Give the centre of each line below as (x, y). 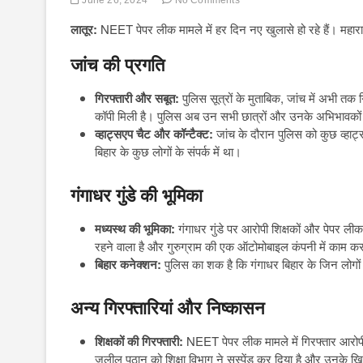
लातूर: (84, 29)
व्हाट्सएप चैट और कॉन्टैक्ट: (154, 133)
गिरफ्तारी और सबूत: (137, 98)
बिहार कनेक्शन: (128, 264)
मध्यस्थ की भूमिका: (135, 228)
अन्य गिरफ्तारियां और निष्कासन (168, 308)
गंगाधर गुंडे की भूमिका (137, 195)
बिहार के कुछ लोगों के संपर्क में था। (168, 151)
